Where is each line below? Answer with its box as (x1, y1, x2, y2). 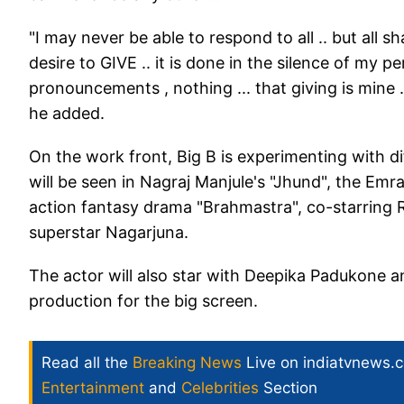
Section (259, 379, 317, 398)
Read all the (41, 353, 133, 372)
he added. (29, 104, 105, 124)
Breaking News (133, 353, 242, 372)
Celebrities (181, 379, 259, 398)
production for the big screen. (29, 291, 258, 311)
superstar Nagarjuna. (29, 223, 188, 243)
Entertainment (41, 379, 144, 398)
